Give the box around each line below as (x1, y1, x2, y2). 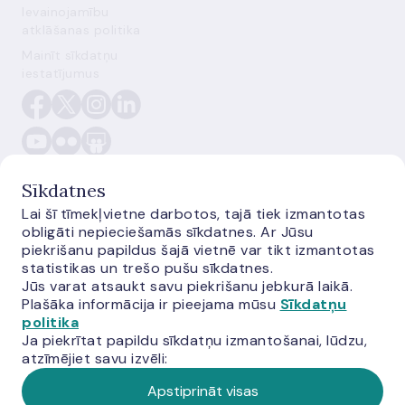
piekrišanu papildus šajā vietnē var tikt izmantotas (22, 240, 375, 259)
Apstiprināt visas (146, 381, 259, 400)
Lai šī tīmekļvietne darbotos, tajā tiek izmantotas (22, 204, 365, 223)
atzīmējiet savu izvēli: (22, 349, 168, 368)
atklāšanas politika (22, 22, 141, 38)
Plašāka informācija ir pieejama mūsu (22, 295, 280, 314)
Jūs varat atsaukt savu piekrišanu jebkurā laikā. (22, 277, 353, 296)
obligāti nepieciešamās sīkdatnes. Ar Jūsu (22, 222, 314, 241)
